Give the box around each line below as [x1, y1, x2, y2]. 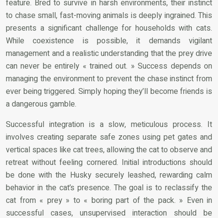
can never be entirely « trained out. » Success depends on [6, 60, 212, 72]
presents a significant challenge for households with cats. [6, 22, 212, 34]
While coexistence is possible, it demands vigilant [6, 35, 212, 47]
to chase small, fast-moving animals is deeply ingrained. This [6, 9, 212, 21]
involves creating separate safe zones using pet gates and [6, 131, 212, 143]
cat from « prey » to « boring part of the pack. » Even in [6, 194, 212, 206]
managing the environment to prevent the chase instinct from [6, 73, 212, 85]
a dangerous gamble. [6, 98, 76, 110]
